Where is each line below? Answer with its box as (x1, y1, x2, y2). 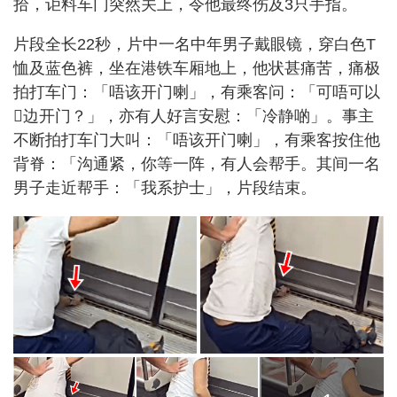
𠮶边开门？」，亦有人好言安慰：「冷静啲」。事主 (13, 106, 374, 125)
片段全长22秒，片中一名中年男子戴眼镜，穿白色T (13, 35, 376, 53)
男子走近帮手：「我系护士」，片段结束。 (13, 178, 316, 197)
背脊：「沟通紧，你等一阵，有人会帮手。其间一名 (13, 154, 380, 173)
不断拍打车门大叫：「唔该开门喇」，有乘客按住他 (13, 130, 380, 149)
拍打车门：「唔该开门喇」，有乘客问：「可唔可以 (13, 82, 380, 101)
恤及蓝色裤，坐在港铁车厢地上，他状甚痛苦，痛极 (13, 58, 380, 77)
